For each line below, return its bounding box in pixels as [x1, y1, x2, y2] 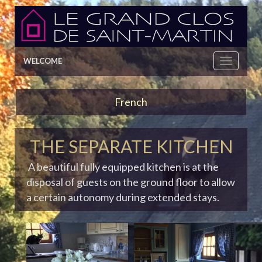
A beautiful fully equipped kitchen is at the [26, 160, 219, 174]
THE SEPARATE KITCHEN [29, 136, 233, 157]
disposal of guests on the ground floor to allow [26, 175, 235, 189]
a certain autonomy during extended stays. [26, 191, 219, 204]
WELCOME [23, 56, 62, 66]
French [115, 95, 147, 109]
